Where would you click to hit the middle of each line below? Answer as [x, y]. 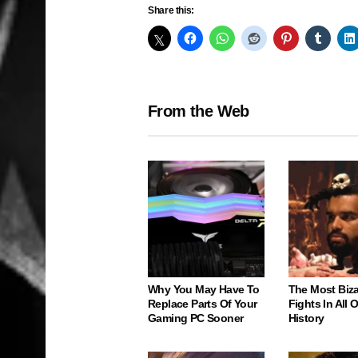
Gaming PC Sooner [196, 318]
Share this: [171, 10]
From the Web [199, 111]
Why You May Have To [204, 289]
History [306, 318]
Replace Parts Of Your [203, 303]
